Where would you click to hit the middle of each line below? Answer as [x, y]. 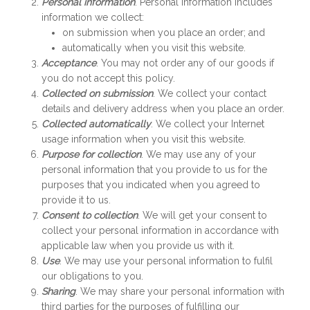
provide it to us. [76, 200]
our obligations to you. [92, 276]
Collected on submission [97, 93]
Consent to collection [90, 215]
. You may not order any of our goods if [185, 63]
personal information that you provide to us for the [154, 170]
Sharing [58, 291]
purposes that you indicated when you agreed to [151, 185]
